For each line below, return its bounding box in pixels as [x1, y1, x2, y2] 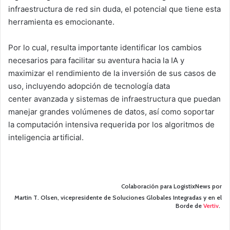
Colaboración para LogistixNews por [121, 182, 222, 190]
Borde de [176, 202, 203, 210]
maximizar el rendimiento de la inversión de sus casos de [8, 68, 216, 79]
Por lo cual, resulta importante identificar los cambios [8, 43, 202, 53]
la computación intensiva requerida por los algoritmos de [8, 120, 215, 130]
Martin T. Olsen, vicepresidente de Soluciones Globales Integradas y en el [14, 194, 222, 202]
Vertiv [203, 202, 219, 210]
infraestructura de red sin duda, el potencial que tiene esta [8, 4, 221, 14]
